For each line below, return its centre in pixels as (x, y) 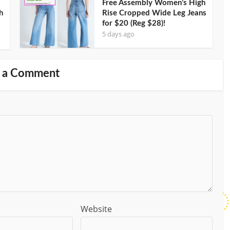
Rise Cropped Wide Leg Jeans (154, 13)
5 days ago (118, 34)
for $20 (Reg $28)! (134, 23)
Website (97, 209)
